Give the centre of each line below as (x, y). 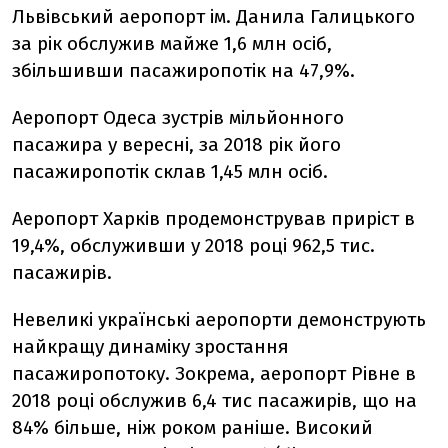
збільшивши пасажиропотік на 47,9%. (183, 70)
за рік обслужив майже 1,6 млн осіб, (172, 43)
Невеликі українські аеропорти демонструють (219, 319)
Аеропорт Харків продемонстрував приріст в (213, 218)
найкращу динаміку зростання (150, 346)
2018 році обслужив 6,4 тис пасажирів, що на (214, 400)
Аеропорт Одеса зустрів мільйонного (178, 117)
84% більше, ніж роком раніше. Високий (192, 427)
